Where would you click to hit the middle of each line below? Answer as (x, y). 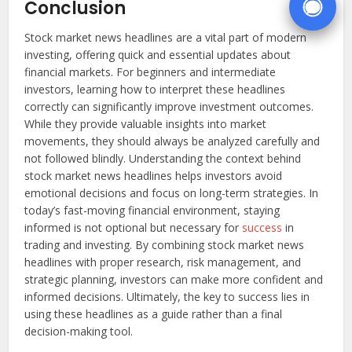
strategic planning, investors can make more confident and (174, 280)
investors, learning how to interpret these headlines (155, 90)
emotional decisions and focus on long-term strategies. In (172, 193)
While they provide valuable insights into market (146, 124)
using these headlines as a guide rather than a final (154, 314)
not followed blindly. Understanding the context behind (163, 159)
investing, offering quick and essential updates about (158, 55)
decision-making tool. (79, 332)
